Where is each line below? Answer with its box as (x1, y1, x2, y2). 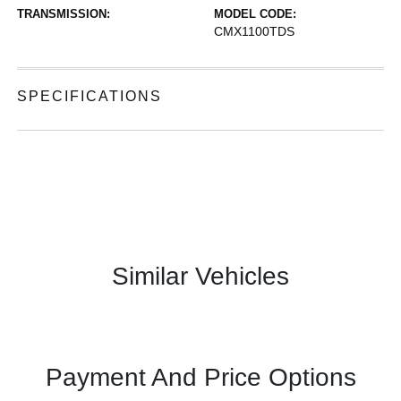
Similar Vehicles (112, 262, 289, 290)
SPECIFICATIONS (17, 89, 163, 104)
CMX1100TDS (214, 24, 294, 38)
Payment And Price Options (45, 363, 356, 391)
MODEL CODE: (214, 7, 296, 21)
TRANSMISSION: (17, 7, 111, 21)
